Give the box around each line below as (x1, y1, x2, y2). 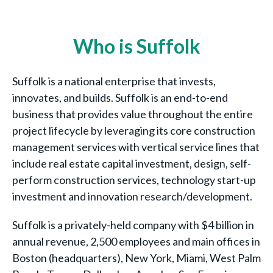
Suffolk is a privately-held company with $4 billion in (12, 218, 254, 232)
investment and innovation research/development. (12, 190, 252, 203)
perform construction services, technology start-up (12, 173, 256, 186)
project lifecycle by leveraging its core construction (12, 124, 255, 137)
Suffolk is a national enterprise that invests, (12, 74, 216, 88)
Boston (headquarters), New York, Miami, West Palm (12, 251, 261, 264)
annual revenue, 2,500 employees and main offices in (12, 235, 260, 248)
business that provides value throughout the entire (12, 107, 253, 121)
